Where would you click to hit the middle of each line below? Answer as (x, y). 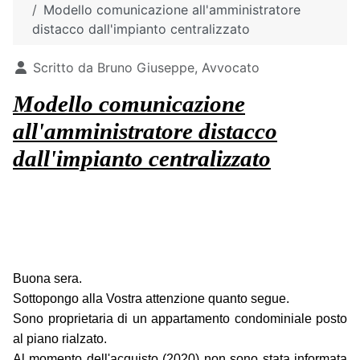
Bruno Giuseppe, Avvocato (178, 68)
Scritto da (63, 68)
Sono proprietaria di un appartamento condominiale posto (180, 319)
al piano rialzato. (60, 339)
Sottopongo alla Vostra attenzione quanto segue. (151, 299)
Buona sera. (47, 279)
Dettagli (37, 67)
